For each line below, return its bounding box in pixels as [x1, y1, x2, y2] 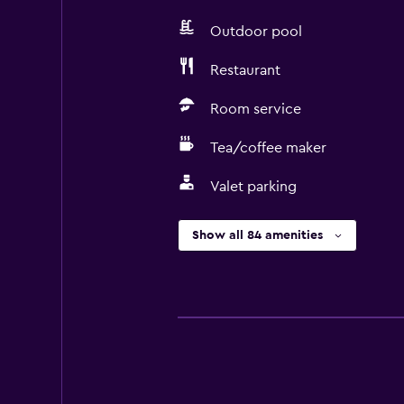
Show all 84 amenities [191, 229, 323, 242]
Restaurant [209, 63, 280, 78]
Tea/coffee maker [209, 141, 326, 155]
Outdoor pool [209, 24, 302, 39]
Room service [209, 102, 301, 116]
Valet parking [209, 179, 297, 194]
